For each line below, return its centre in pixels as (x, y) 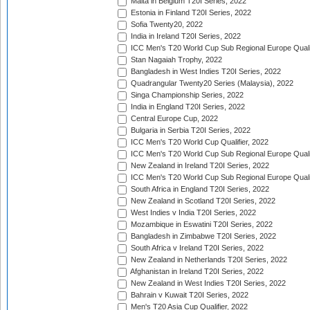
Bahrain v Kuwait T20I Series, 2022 (189, 295)
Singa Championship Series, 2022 (186, 95)
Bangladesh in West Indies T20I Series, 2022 (205, 72)
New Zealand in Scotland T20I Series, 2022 (202, 201)
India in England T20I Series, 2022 (187, 107)
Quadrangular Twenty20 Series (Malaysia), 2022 (211, 83)
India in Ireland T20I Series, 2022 (185, 36)
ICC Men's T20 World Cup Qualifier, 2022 (199, 142)
